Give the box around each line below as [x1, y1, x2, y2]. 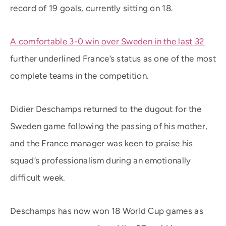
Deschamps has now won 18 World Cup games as [10, 206, 203, 216]
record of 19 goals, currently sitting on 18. [10, 3, 174, 13]
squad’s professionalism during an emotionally [10, 155, 191, 165]
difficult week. [10, 173, 66, 183]
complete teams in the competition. [10, 71, 149, 81]
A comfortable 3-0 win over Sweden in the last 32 [10, 36, 205, 46]
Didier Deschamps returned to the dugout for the [10, 104, 202, 114]
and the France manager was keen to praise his [10, 138, 193, 148]
